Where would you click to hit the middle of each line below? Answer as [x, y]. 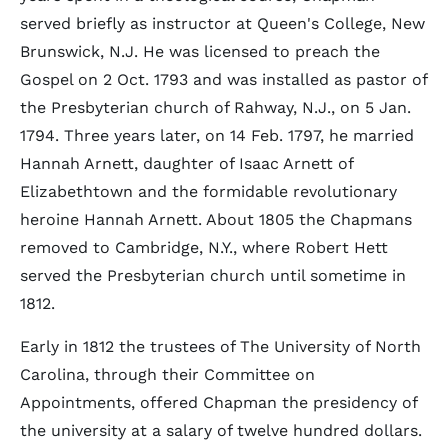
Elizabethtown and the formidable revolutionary [208, 191]
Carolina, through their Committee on [167, 374]
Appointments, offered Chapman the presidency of [218, 402]
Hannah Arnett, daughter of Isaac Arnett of [186, 163]
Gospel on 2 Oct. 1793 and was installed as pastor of [223, 79]
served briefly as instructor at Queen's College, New [222, 23]
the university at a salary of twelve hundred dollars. [221, 430]
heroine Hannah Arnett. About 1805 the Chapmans [216, 219]
